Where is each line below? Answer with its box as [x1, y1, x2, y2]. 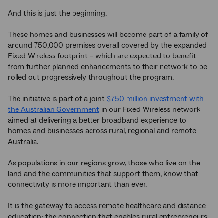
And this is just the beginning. [8, 8, 107, 18]
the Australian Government [8, 105, 99, 115]
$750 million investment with [107, 94, 204, 104]
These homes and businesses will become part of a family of [8, 30, 208, 40]
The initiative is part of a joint [8, 94, 107, 104]
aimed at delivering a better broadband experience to [8, 115, 186, 126]
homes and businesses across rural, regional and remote [8, 126, 196, 136]
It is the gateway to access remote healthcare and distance [8, 201, 206, 211]
